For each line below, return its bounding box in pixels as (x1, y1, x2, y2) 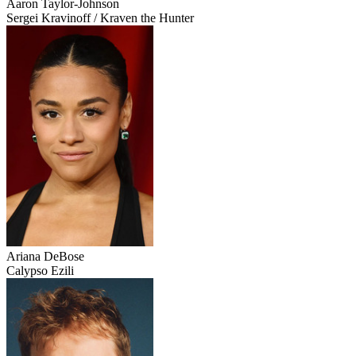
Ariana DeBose (6, 250, 84, 264)
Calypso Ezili (6, 264, 74, 278)
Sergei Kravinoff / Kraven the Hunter (6, 11, 194, 25)
